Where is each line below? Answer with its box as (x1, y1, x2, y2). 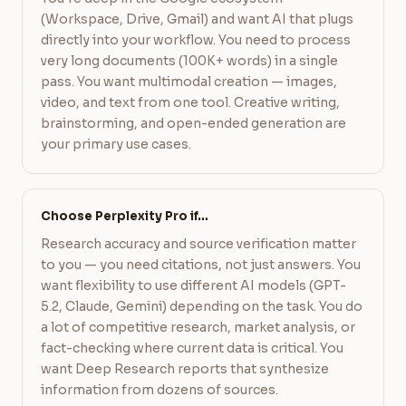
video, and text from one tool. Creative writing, (41, 94, 340, 111)
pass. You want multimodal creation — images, (41, 73, 337, 90)
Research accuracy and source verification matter (41, 236, 356, 252)
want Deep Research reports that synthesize (41, 361, 329, 377)
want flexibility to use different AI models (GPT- (41, 277, 346, 294)
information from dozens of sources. (41, 382, 278, 398)
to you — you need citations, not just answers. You (41, 256, 361, 273)
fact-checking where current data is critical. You (41, 340, 343, 356)
